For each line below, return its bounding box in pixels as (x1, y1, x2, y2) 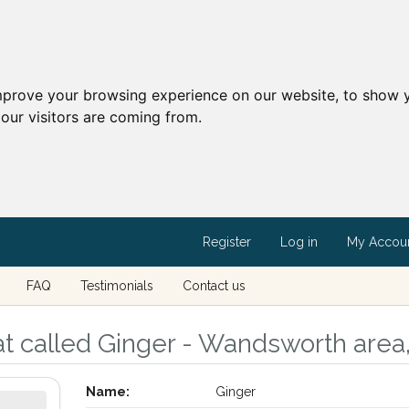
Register (202, 235, 251, 249)
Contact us (182, 278, 246, 293)
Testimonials (79, 278, 153, 293)
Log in (279, 235, 318, 249)
